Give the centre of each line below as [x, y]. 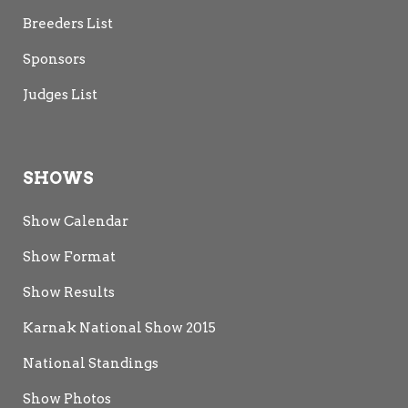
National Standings [91, 363]
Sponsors [54, 59]
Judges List [60, 94]
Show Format [69, 256]
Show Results [69, 292]
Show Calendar [76, 221]
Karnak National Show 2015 [119, 327]
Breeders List [68, 23]
